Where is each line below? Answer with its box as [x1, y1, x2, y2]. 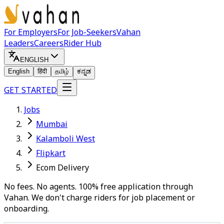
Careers [34, 37, 63, 48]
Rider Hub [63, 37, 101, 48]
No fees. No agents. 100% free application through [4, 181, 193, 192]
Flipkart [36, 147, 65, 158]
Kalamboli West [36, 133, 95, 144]
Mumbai [36, 118, 67, 129]
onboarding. [4, 203, 49, 214]
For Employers [4, 26, 57, 37]
